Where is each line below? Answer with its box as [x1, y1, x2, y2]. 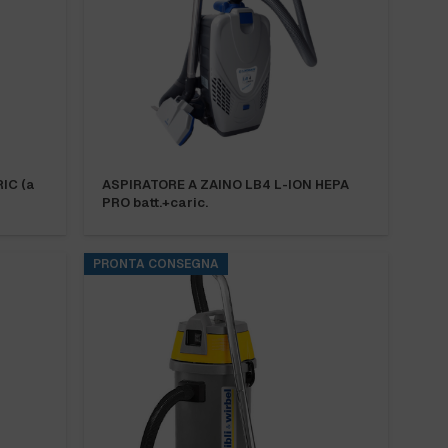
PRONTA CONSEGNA [93, 256, 219, 273]
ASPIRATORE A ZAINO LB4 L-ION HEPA [102, 176, 349, 193]
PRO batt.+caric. [102, 194, 208, 211]
